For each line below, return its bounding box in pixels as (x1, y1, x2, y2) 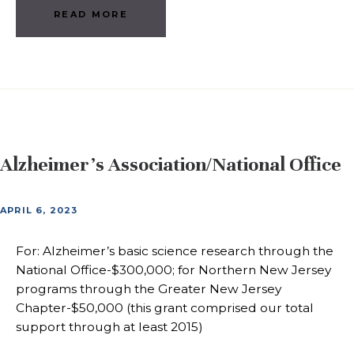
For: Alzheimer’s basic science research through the (16, 243, 333, 258)
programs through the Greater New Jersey (16, 281, 281, 296)
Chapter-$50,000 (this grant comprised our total (16, 299, 314, 315)
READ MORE (54, 8, 128, 20)
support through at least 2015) (16, 318, 203, 334)
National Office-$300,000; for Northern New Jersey (16, 262, 331, 277)
